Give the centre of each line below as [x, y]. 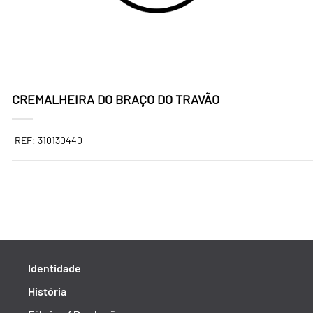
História [47, 291]
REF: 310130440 [49, 140]
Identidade [54, 268]
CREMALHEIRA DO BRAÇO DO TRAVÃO [116, 99]
